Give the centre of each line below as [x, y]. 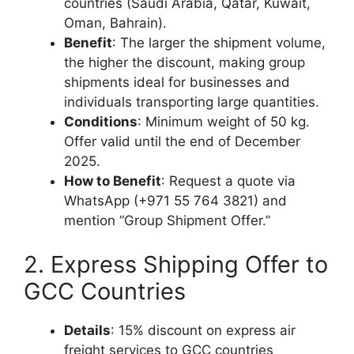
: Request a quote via [228, 181]
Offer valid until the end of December [182, 141]
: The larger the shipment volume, [219, 43]
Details [87, 330]
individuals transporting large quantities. [192, 102]
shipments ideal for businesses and [177, 82]
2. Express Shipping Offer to [176, 264]
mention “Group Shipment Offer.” [167, 220]
